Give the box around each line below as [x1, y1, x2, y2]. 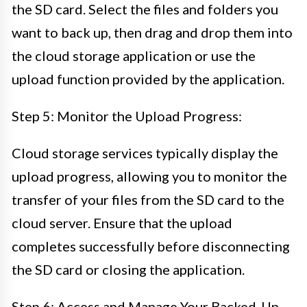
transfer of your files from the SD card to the [12, 191, 284, 208]
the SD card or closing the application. [12, 260, 245, 278]
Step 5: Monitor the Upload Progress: [12, 107, 242, 124]
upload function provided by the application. [12, 70, 284, 87]
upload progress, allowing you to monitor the [12, 167, 287, 184]
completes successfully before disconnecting [12, 237, 290, 254]
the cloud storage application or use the [12, 47, 256, 64]
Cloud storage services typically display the [12, 144, 278, 161]
